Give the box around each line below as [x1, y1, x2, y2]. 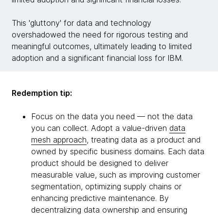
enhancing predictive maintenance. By [31, 193, 169, 203]
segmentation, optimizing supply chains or [31, 182, 182, 191]
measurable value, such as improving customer [31, 170, 200, 180]
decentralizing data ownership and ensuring [31, 205, 187, 215]
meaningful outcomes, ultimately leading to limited [12, 41, 192, 51]
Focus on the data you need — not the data [31, 111, 193, 121]
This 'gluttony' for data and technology [12, 18, 151, 28]
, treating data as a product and [87, 135, 200, 145]
